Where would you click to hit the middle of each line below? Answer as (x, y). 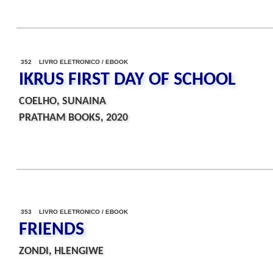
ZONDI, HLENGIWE (61, 251)
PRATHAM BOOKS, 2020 (73, 118)
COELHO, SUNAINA (62, 101)
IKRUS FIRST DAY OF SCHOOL (127, 80)
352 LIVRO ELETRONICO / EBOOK (74, 62)
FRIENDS (51, 230)
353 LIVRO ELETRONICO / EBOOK (74, 212)
